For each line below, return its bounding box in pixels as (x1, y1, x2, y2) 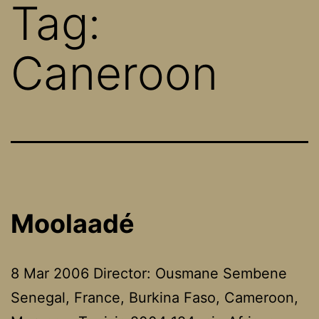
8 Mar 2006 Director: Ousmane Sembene (11, 264, 287, 282)
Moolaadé (11, 207, 135, 239)
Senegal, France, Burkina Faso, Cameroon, (11, 288, 298, 306)
